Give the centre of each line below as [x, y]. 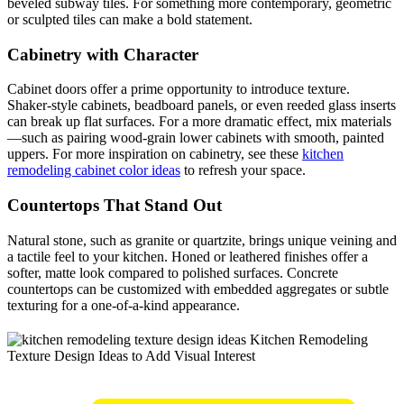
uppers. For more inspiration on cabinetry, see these [155, 154]
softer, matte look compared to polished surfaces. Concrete [173, 272]
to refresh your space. [243, 170]
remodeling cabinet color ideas [94, 170]
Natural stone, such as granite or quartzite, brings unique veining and [202, 240]
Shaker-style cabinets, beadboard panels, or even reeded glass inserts [202, 106]
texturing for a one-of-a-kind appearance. [124, 305]
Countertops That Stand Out [115, 206]
